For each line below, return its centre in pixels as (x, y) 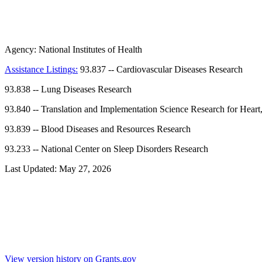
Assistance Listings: (41, 70)
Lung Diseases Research (86, 89)
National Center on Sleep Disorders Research (125, 149)
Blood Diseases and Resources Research (116, 129)
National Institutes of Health (90, 50)
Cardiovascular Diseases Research (180, 70)
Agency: (22, 50)
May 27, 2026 (85, 169)
